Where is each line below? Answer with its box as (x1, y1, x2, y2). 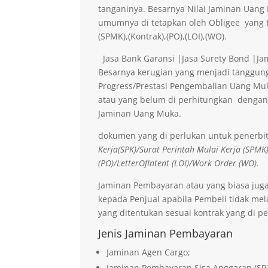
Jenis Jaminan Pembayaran (98, 226, 233, 240)
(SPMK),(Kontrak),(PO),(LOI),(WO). (98, 30, 227, 42)
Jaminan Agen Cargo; (106, 246, 191, 258)
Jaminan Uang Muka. (98, 107, 182, 119)
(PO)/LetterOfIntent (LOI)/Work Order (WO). (98, 157, 260, 169)
